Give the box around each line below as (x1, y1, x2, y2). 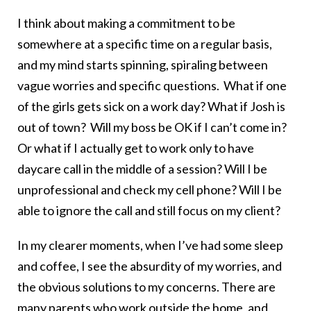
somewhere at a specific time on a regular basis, (17, 36, 272, 52)
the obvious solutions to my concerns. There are (17, 279, 276, 295)
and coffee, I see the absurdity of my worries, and (17, 258, 282, 274)
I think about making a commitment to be (17, 15, 235, 31)
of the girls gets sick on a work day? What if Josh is (17, 99, 285, 115)
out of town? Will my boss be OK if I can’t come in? (17, 119, 289, 135)
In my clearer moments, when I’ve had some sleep (17, 237, 283, 253)
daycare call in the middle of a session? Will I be (17, 161, 267, 177)
